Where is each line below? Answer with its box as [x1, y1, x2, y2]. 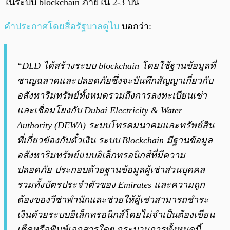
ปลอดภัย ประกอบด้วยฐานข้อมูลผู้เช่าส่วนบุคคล [17, 165, 205, 176]
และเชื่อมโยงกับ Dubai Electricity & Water [17, 105, 182, 116]
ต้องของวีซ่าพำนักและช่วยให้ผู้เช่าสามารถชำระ [17, 195, 208, 205]
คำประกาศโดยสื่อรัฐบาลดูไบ [4, 21, 119, 32]
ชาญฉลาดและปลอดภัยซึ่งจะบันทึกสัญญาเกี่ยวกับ [17, 75, 213, 86]
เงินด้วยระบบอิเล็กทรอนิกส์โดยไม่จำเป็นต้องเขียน [17, 209, 215, 220]
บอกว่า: [119, 21, 151, 32]
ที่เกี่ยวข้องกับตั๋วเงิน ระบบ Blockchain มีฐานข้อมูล [17, 135, 213, 146]
